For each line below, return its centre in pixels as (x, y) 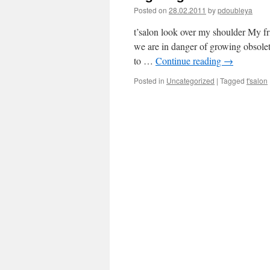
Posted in (149, 80)
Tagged (232, 80)
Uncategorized (190, 80)
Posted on (150, 10)
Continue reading (190, 61)
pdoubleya (235, 10)
